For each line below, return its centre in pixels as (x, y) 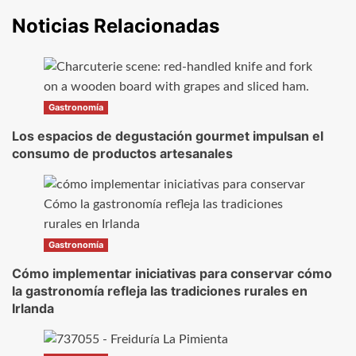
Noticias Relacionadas (116, 25)
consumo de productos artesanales (122, 153)
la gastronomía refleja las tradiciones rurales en (160, 290)
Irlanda (33, 308)
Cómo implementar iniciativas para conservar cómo (172, 273)
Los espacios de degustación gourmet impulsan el (168, 135)
